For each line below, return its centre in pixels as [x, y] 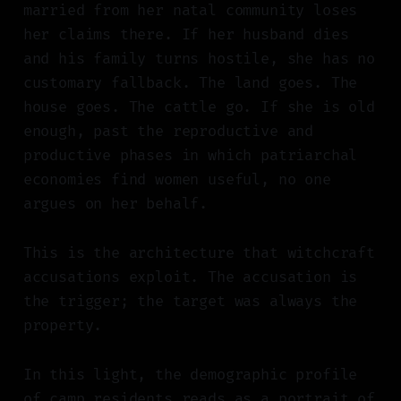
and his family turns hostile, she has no [199, 59]
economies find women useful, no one [177, 180]
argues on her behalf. [115, 204]
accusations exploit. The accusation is [190, 277]
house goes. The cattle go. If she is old [199, 107]
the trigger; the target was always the [190, 302]
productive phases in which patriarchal [190, 156]
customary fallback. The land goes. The [190, 83]
